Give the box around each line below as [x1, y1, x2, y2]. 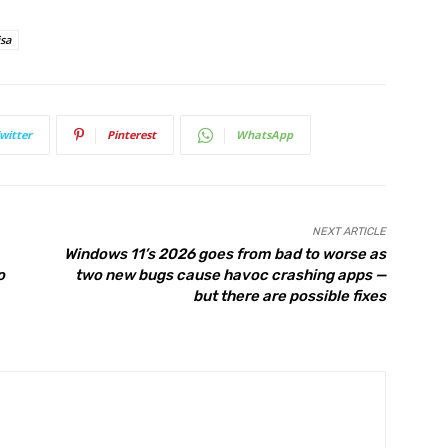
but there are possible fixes [192, 287, 386, 306]
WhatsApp [236, 127, 293, 143]
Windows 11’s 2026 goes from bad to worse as [63, 245, 386, 264]
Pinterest [107, 127, 156, 143]
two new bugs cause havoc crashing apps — [74, 266, 386, 285]
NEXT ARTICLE [311, 225, 386, 239]
